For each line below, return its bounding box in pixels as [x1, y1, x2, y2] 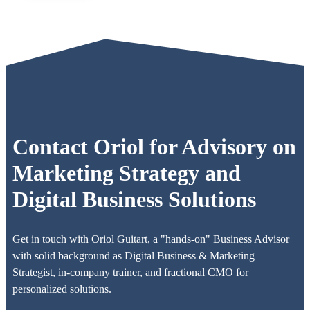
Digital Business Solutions [12, 187, 256, 212]
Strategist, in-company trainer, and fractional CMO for [12, 266, 248, 278]
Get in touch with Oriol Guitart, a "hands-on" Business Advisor [12, 232, 289, 245]
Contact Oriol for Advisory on [12, 134, 296, 160]
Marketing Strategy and [12, 161, 241, 186]
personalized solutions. [12, 282, 111, 295]
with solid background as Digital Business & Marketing [12, 249, 255, 262]
